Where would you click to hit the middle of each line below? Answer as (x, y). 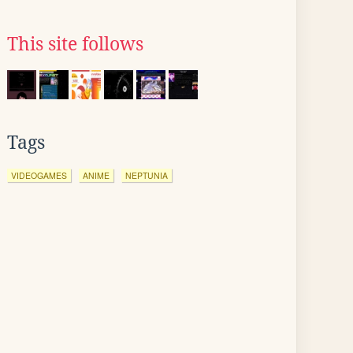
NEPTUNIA (147, 175)
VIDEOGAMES (39, 175)
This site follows (75, 44)
